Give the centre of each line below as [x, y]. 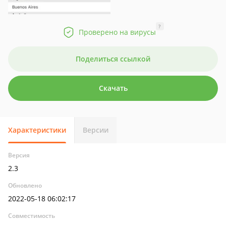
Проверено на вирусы [117, 32]
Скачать [113, 88]
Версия [19, 155]
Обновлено [25, 185]
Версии [96, 130]
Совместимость [32, 216]
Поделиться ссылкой [113, 59]
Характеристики [37, 130]
